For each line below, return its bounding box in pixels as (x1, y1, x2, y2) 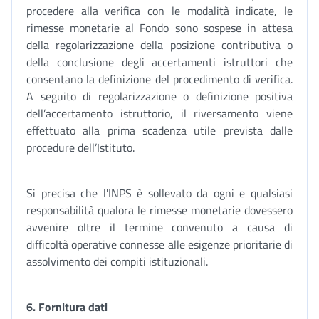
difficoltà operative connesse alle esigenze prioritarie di (26, 236, 293, 253)
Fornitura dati (38, 298, 108, 315)
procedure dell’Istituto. (26, 139, 135, 156)
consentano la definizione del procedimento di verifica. (26, 70, 293, 88)
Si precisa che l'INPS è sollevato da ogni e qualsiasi (26, 184, 293, 202)
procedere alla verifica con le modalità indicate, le (26, 2, 293, 19)
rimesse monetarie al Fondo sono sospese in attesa (26, 19, 293, 36)
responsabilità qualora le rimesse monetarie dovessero (26, 202, 293, 219)
